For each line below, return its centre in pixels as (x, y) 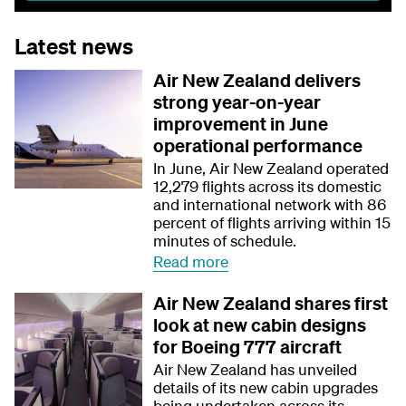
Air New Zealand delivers (257, 80)
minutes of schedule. (225, 241)
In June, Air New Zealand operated (271, 168)
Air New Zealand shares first (271, 303)
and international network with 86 (270, 204)
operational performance (258, 145)
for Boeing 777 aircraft (248, 347)
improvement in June (241, 124)
